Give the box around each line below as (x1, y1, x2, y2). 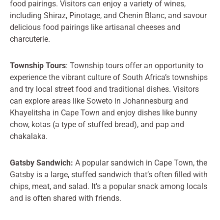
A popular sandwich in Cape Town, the (73, 158, 207, 167)
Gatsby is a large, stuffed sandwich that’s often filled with (10, 169, 208, 179)
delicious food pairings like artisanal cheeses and (10, 22, 180, 32)
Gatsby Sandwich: (10, 158, 73, 167)
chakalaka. (10, 131, 48, 141)
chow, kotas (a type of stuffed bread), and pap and (10, 119, 184, 129)
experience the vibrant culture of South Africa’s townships (10, 72, 208, 82)
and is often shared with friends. (10, 193, 121, 203)
